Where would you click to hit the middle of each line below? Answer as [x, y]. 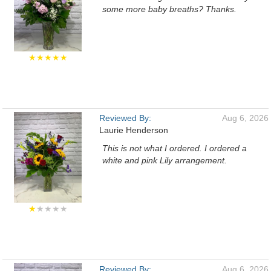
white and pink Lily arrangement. [165, 160]
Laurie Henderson [134, 130]
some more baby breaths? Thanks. [169, 9]
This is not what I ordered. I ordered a [175, 148]
